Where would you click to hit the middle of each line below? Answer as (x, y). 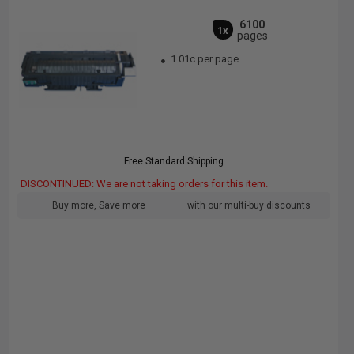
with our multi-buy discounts (249, 205)
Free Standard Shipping (174, 161)
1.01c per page (205, 59)
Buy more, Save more (99, 205)
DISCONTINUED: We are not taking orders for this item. (144, 184)
